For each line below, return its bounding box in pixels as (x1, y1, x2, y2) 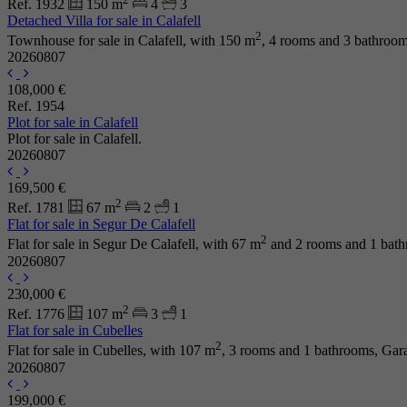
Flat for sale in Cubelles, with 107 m (7, 342, 215, 359)
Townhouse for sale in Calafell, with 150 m (7, 33, 255, 49)
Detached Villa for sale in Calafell (7, 12, 201, 28)
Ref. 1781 (7, 199, 68, 215)
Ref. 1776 (7, 305, 68, 322)
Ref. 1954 (7, 97, 65, 114)
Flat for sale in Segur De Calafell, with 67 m (7, 236, 261, 253)
